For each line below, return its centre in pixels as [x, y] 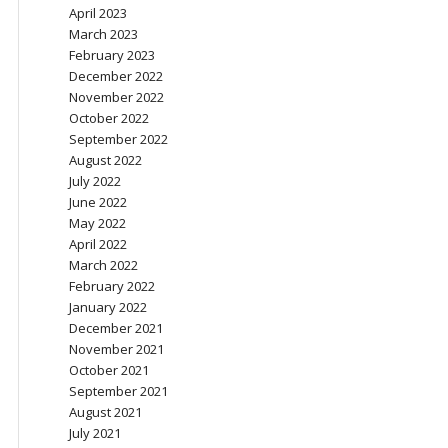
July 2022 [95, 181]
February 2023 [112, 55]
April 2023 [98, 13]
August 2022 [105, 160]
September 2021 [118, 391]
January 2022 [108, 307]
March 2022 [103, 265]
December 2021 [116, 328]
